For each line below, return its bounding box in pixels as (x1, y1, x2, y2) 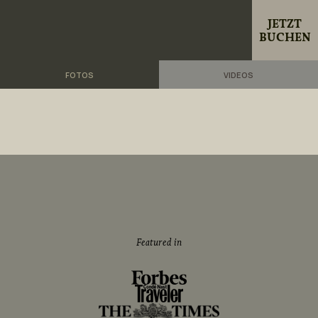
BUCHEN (258, 30, 311, 44)
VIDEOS (223, 69, 254, 80)
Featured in (136, 236, 182, 248)
